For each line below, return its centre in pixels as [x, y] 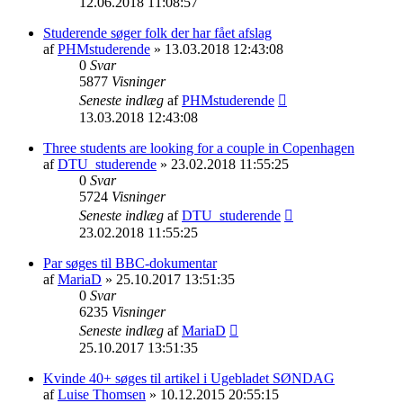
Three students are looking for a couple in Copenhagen [199, 148]
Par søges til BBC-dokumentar [130, 263]
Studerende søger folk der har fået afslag [157, 32]
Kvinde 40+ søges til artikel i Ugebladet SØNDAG [189, 378]
